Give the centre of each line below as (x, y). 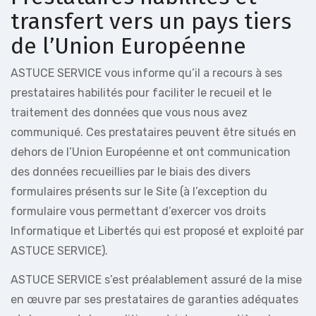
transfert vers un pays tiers (151, 21)
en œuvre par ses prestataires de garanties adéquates (154, 299)
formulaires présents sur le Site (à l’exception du (139, 191)
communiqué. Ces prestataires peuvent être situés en (153, 132)
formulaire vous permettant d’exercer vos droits (138, 211)
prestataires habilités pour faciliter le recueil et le (141, 92)
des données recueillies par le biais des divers (130, 171)
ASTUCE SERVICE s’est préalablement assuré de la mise (156, 279)
